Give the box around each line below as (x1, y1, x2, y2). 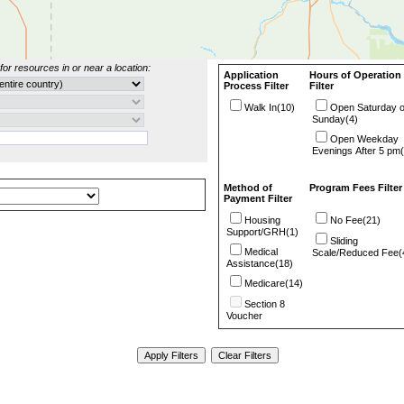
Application (224, 69, 279, 80)
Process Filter (224, 80, 289, 91)
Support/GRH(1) (226, 226, 298, 237)
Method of (224, 182, 272, 193)
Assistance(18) (226, 258, 293, 269)
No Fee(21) (330, 215, 381, 225)
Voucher (226, 310, 262, 321)
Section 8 (244, 298, 285, 309)
